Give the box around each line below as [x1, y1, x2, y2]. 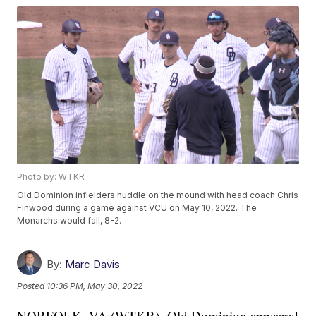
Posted [17, 281, 47, 292]
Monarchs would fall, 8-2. [17, 215, 122, 226]
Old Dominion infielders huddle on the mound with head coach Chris [17, 190, 299, 201]
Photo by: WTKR [17, 171, 85, 183]
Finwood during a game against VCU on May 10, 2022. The [17, 202, 257, 214]
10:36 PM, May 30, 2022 [47, 281, 143, 292]
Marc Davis [65, 257, 121, 272]
